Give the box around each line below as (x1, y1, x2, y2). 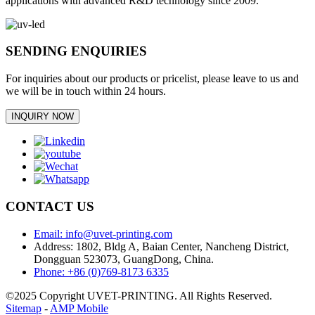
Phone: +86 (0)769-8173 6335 (34, 265, 169, 278)
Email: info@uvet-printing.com (34, 227, 172, 240)
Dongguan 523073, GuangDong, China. (34, 252, 214, 265)
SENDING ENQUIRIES (6, 44, 147, 59)
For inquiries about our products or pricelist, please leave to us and (6, 72, 299, 85)
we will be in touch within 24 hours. (6, 85, 166, 98)
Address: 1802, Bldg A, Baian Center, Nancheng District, (34, 240, 289, 252)
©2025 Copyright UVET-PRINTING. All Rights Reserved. (6, 289, 272, 302)
